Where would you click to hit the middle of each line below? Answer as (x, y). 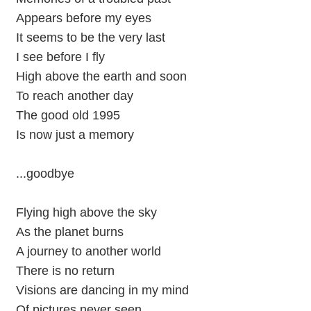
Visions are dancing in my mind (102, 290)
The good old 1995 (68, 115)
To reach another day (74, 95)
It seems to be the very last (90, 37)
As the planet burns (69, 232)
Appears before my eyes (83, 18)
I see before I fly (60, 57)
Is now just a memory (75, 134)
